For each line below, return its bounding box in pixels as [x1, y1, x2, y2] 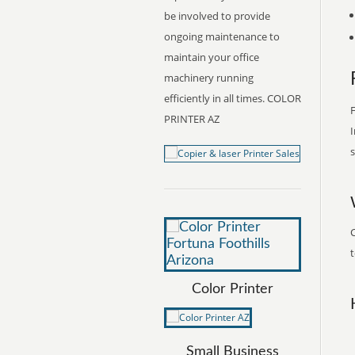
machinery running [164, 71, 254, 85]
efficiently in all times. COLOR [164, 91, 301, 105]
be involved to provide [164, 9, 270, 23]
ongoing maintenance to [164, 29, 280, 44]
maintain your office [164, 50, 259, 64]
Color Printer [192, 282, 273, 296]
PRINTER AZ [164, 112, 219, 126]
